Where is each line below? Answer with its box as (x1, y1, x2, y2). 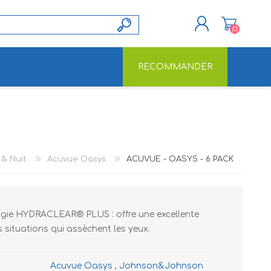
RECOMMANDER (138, 62, 212, 71)
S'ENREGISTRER (111, 93, 167, 101)
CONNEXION (111, 109, 162, 118)
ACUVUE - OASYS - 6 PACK (126, 154, 233, 163)
